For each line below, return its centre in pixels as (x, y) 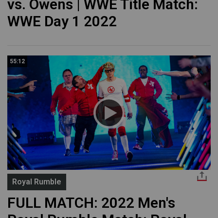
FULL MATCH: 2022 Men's (91, 203)
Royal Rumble (37, 182)
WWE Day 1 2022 (62, 21)
